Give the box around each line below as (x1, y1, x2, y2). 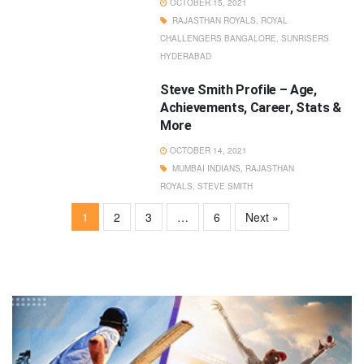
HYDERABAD (160, 50, 212, 62)
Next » (245, 209, 279, 225)
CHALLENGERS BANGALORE (160, 32, 277, 44)
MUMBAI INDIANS (172, 162, 241, 174)
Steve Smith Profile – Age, (160, 82, 317, 97)
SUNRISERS (281, 32, 330, 44)
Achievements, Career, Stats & (160, 100, 341, 115)
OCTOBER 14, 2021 (170, 145, 248, 156)
